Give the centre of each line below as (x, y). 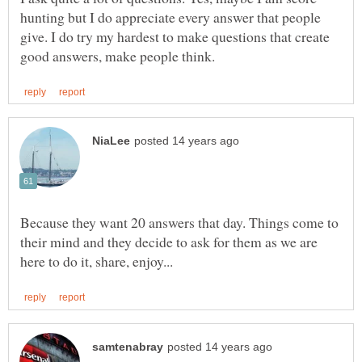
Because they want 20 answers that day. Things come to (179, 223)
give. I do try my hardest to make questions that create (175, 37)
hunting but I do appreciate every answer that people (170, 17)
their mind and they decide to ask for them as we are (169, 242)
